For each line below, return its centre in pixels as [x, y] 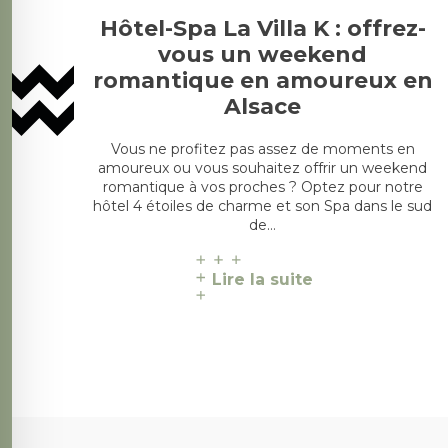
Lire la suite [263, 279]
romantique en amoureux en [262, 80]
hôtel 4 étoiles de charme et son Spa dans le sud [263, 205]
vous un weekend [263, 54]
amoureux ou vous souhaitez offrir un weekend [263, 167]
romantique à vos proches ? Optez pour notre [262, 186]
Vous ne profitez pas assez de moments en [262, 148]
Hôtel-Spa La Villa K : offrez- [262, 28]
